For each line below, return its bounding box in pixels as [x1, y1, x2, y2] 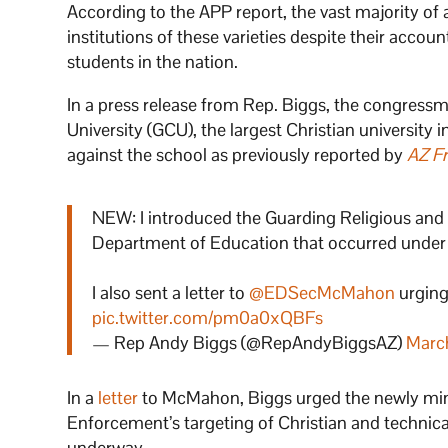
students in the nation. [67, 49, 239, 73]
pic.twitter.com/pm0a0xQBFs [92, 305, 324, 329]
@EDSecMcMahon [249, 280, 396, 304]
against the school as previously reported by [67, 142, 408, 166]
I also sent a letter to [92, 280, 250, 304]
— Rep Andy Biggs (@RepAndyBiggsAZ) [92, 330, 407, 354]
